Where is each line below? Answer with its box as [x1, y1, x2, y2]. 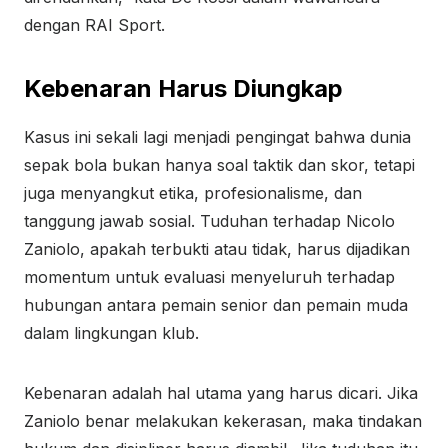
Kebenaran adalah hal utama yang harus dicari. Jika [24, 383, 418, 403]
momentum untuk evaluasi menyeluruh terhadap [24, 267, 395, 287]
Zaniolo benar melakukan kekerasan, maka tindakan [24, 411, 422, 431]
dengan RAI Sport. [24, 15, 165, 35]
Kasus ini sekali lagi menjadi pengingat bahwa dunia [24, 127, 411, 147]
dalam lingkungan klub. [24, 323, 199, 343]
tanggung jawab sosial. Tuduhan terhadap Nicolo [24, 211, 395, 231]
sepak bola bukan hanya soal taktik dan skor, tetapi [24, 155, 415, 175]
